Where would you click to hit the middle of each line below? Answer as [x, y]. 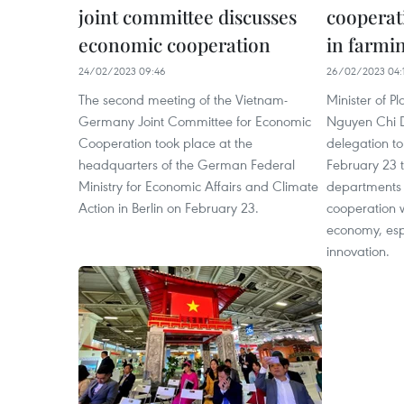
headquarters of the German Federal [187, 164]
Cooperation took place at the [165, 142]
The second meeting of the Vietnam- [183, 99]
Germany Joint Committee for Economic [195, 121]
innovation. [358, 251]
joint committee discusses [188, 16]
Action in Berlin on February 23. [169, 207]
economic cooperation [174, 44]
